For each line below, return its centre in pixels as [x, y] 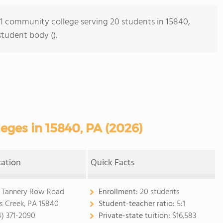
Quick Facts [113, 163]
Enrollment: [119, 192]
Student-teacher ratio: [137, 204]
